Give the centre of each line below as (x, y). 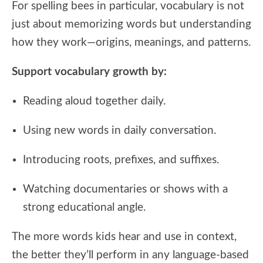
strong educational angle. (84, 207)
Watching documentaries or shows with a (125, 189)
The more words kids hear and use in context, (124, 237)
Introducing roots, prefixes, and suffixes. (121, 160)
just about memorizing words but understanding (131, 24)
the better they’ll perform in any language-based (130, 255)
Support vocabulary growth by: (89, 72)
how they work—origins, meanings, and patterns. (131, 42)
